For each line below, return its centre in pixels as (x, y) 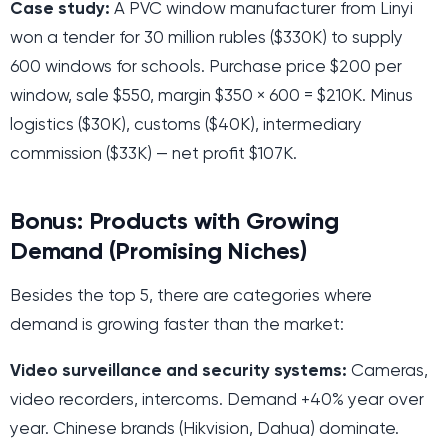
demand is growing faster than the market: (177, 325)
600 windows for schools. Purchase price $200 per (206, 67)
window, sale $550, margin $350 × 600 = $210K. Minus (211, 96)
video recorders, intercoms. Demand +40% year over (217, 400)
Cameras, (387, 371)
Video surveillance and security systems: (178, 371)
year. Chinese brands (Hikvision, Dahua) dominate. (204, 429)
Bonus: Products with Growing (174, 222)
